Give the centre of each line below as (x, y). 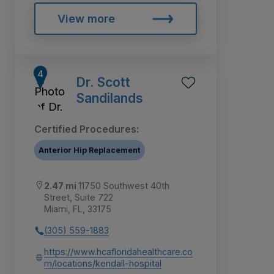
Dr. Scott (103, 82)
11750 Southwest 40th (124, 186)
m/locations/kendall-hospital (103, 264)
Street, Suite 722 (79, 198)
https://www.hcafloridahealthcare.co (118, 252)
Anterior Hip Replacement (90, 150)
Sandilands (109, 98)
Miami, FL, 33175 (78, 209)
